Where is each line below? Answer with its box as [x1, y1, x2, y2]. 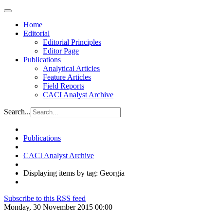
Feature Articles [43, 73, 91, 81]
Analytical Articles [43, 64, 100, 73]
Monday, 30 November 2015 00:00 [4, 203, 112, 211]
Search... [4, 108, 31, 116]
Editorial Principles [43, 38, 101, 46]
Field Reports [43, 82, 84, 90]
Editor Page [43, 47, 79, 55]
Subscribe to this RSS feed [4, 194, 86, 202]
